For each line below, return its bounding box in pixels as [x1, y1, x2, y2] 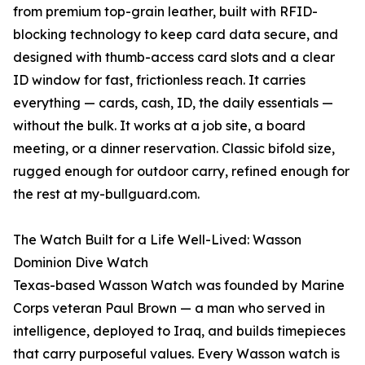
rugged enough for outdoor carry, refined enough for [13, 163, 350, 180]
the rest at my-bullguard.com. [13, 186, 200, 203]
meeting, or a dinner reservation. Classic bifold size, [13, 140, 335, 157]
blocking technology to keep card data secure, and [13, 26, 338, 43]
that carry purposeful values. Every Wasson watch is [13, 345, 340, 363]
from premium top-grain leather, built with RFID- [13, 3, 318, 20]
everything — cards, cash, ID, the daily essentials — [13, 95, 333, 112]
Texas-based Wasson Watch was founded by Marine [13, 277, 345, 294]
